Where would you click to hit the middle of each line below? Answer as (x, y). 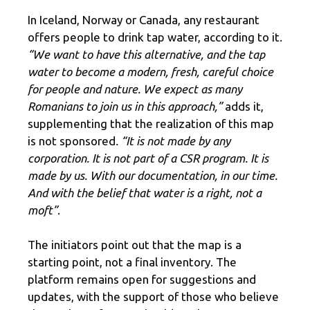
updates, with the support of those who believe (153, 297)
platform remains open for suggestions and (142, 280)
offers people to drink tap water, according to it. (155, 37)
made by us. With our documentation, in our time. (153, 175)
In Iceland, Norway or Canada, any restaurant (144, 19)
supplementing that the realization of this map (151, 123)
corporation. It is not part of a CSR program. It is (148, 158)
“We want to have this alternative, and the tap (146, 54)
